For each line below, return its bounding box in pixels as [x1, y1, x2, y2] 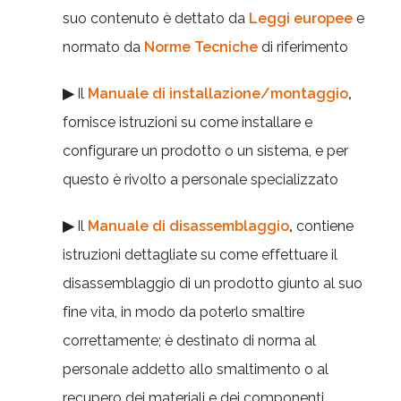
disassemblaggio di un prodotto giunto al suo [63, 275, 363, 292]
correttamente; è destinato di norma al [63, 332, 316, 349]
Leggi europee [249, 10, 353, 27]
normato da [63, 38, 144, 55]
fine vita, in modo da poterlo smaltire [63, 303, 304, 320]
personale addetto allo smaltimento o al [63, 361, 328, 378]
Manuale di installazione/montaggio [88, 85, 348, 102]
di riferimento [258, 38, 348, 55]
